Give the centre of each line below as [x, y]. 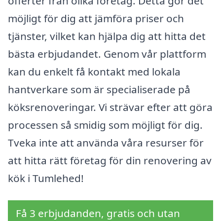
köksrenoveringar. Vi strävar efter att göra [110, 107]
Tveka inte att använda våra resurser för [106, 142]
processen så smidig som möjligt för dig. [105, 125]
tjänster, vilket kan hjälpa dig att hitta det [107, 36]
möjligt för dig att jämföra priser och [96, 18]
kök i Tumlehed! [46, 178]
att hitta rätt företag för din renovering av [110, 160]
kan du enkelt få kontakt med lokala [94, 71]
